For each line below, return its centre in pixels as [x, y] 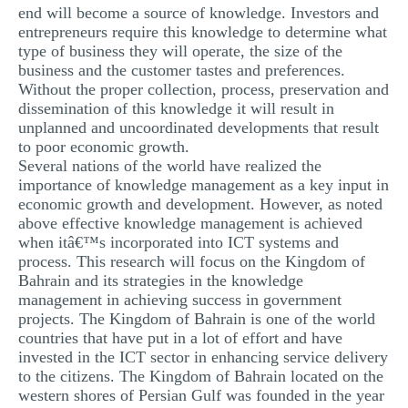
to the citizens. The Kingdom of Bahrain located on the [201, 376]
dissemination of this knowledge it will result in [176, 108]
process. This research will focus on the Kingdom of [192, 261]
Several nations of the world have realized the [170, 166]
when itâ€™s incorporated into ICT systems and [178, 242]
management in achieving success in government [180, 300]
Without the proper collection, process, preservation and [204, 89]
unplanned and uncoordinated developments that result [199, 127]
